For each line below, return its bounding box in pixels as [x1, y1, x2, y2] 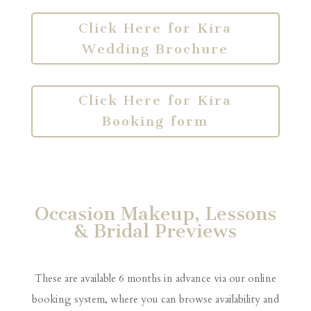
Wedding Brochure [82, 40, 229, 57]
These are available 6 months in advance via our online [34, 271, 276, 285]
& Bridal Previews [74, 219, 237, 242]
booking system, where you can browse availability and [31, 292, 279, 306]
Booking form [102, 113, 209, 130]
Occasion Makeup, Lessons [34, 202, 276, 225]
